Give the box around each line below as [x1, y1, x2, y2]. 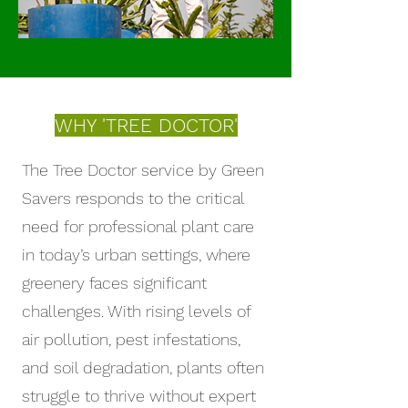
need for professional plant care [22, 217, 254, 236]
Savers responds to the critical [22, 189, 244, 208]
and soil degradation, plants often [22, 358, 264, 377]
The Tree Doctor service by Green [22, 160, 264, 179]
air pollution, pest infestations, [22, 330, 240, 349]
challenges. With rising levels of [22, 301, 250, 321]
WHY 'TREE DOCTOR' [54, 114, 238, 137]
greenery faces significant [22, 273, 207, 292]
